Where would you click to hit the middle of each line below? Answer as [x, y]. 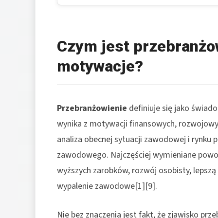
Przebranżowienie [92, 108]
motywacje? [100, 66]
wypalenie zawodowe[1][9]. [107, 186]
